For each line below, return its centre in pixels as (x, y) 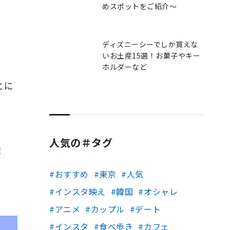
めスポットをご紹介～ (140, 6)
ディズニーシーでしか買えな (150, 44)
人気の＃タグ (81, 142)
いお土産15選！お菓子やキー (151, 55)
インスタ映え (80, 191)
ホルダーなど (125, 67)
